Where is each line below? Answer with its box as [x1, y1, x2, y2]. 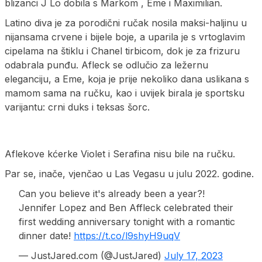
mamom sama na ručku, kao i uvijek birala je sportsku [5, 87, 244, 99]
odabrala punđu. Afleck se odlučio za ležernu [5, 58, 208, 71]
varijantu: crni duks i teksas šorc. [5, 101, 150, 113]
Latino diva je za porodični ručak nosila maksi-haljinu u [5, 16, 247, 29]
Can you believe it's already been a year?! [19, 187, 205, 199]
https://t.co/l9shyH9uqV [74, 229, 180, 242]
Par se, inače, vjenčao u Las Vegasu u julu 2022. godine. [5, 167, 254, 180]
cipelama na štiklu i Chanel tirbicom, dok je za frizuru [5, 44, 240, 57]
